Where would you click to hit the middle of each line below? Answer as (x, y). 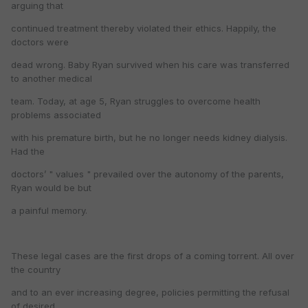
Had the (28, 152)
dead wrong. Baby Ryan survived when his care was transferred (150, 65)
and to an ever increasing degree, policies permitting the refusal (150, 293)
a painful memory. (49, 211)
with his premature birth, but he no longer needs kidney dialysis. (149, 138)
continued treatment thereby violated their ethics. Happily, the (144, 29)
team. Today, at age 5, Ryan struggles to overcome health (136, 101)
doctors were (40, 42)
